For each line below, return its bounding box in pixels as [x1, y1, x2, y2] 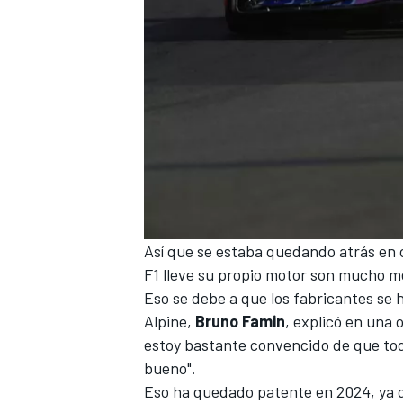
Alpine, [144, 310, 195, 331]
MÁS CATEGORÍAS [140, 228, 243, 246]
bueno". [144, 357, 196, 378]
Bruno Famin [195, 310, 285, 331]
